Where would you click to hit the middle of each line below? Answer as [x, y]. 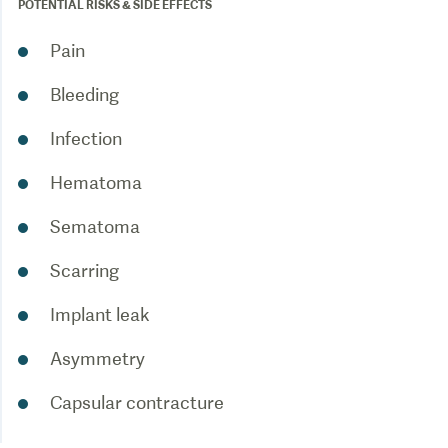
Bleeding [84, 94]
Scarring [84, 270]
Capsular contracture [137, 402]
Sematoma [95, 226]
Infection [86, 138]
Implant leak [100, 314]
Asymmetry [97, 358]
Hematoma [96, 182]
